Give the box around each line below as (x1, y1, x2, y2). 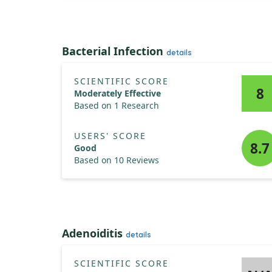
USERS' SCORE (74, 130, 146, 141)
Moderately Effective (74, 87, 161, 99)
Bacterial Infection (62, 44, 166, 58)
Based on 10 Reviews (74, 154, 159, 166)
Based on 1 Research (74, 100, 159, 111)
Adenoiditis (62, 226, 126, 240)
